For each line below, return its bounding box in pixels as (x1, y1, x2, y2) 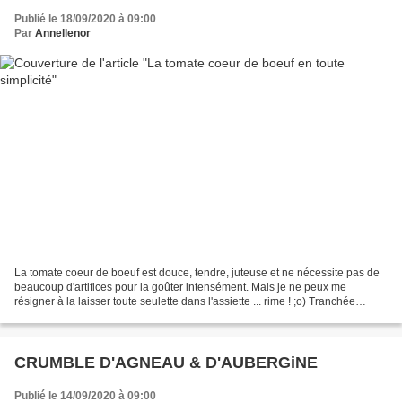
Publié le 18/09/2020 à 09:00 (14, 12, 156, 25)
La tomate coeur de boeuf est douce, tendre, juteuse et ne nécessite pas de (14, 267, 380, 280)
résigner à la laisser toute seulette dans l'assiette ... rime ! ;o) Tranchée (14, 295, 355, 309)
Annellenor (35, 26, 91, 39)
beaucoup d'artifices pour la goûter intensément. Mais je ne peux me (14, 281, 346, 294)
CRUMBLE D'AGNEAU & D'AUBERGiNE (14, 354, 318, 372)
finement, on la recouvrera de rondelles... (14, 310, 214, 323)
